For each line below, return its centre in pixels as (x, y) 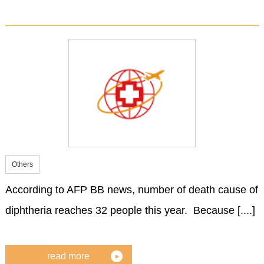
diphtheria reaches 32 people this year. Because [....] (130, 210)
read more (69, 256)
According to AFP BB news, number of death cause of (131, 189)
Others (22, 164)
